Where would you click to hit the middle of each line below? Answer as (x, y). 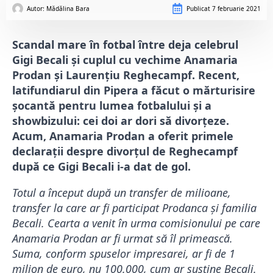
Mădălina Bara (68, 9)
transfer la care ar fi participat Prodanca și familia (134, 208)
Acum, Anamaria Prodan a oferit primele (123, 136)
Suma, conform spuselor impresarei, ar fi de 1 (124, 254)
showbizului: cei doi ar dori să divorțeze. (121, 121)
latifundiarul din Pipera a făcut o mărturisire (134, 90)
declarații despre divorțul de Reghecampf (125, 151)
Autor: (37, 9)
